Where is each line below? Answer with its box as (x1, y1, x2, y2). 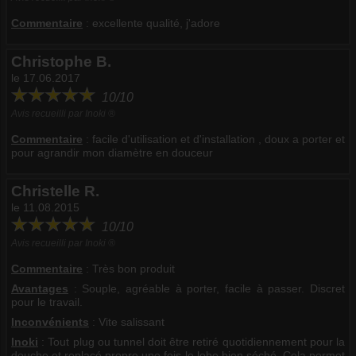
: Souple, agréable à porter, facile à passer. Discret (68, 281, 345, 295)
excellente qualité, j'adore (92, 16, 220, 29)
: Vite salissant (89, 315, 164, 328)
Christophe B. (11, 52, 111, 70)
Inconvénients (11, 315, 89, 328)
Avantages (11, 281, 68, 295)
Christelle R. (11, 182, 99, 199)
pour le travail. (11, 295, 83, 308)
